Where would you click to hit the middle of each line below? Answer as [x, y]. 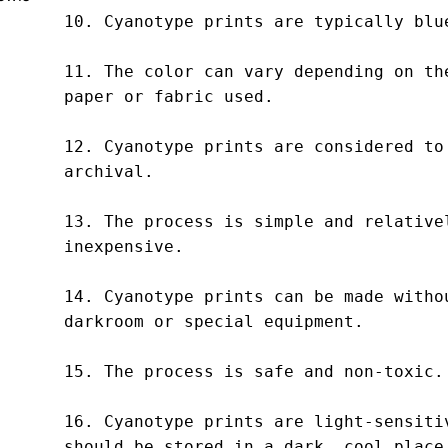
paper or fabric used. [168, 97]
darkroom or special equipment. [213, 322]
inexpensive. [123, 247]
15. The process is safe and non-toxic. [253, 372]
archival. [108, 172]
